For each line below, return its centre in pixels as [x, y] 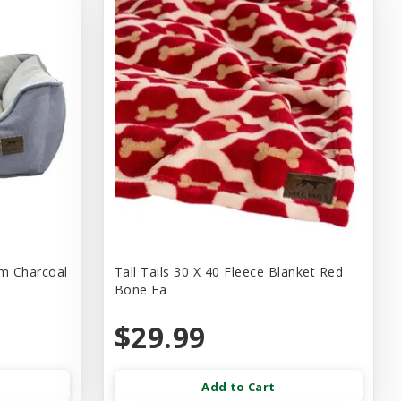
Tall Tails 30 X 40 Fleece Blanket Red [229, 272]
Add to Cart [239, 387]
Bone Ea [141, 290]
